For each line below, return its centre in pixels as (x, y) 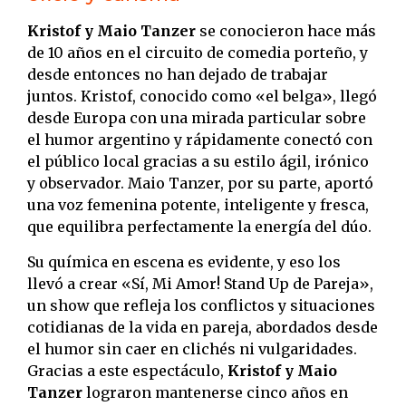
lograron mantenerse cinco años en (215, 392)
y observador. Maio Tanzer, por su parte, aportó (200, 184)
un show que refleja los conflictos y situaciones (201, 305)
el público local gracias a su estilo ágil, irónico (198, 162)
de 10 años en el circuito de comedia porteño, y (198, 53)
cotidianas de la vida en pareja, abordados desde (203, 327)
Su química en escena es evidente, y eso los (184, 261)
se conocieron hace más (286, 31)
